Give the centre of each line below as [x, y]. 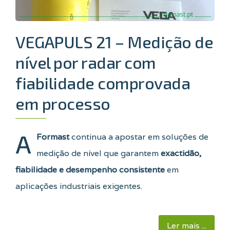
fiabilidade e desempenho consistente [90, 169]
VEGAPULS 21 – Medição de [114, 41]
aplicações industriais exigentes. [79, 186]
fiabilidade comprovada [103, 82]
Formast [53, 137]
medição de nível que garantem [99, 153]
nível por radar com [86, 62]
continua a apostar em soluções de [139, 137]
